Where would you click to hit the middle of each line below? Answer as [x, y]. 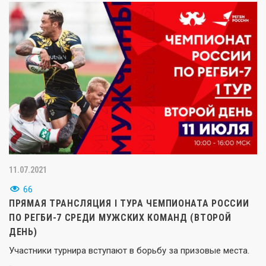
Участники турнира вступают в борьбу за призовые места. [129, 250]
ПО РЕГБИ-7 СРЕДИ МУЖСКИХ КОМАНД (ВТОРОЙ [120, 217]
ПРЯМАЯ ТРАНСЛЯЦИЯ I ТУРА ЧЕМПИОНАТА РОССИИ [129, 203]
